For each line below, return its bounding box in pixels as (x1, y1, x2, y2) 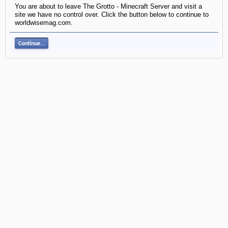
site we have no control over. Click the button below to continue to (15, 11, 209, 18)
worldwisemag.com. (15, 19, 73, 26)
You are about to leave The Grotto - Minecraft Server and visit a (15, 3, 202, 10)
